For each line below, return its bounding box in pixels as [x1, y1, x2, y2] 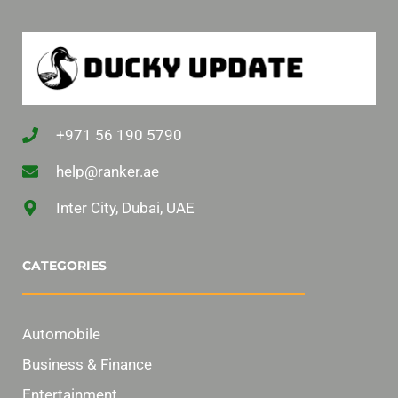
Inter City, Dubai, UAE [55, 198, 195, 217]
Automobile [22, 324, 100, 343]
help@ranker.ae [55, 162, 159, 180]
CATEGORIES [22, 257, 107, 274]
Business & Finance [22, 354, 152, 373]
